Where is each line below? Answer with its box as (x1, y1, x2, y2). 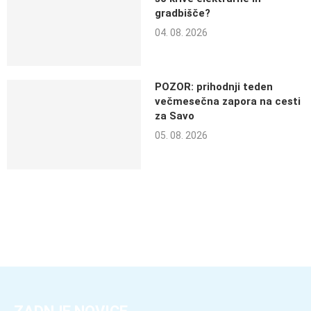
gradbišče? (154, 6, 210, 19)
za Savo (154, 110, 194, 123)
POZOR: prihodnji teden (154, 81, 273, 94)
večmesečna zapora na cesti (154, 95, 301, 108)
